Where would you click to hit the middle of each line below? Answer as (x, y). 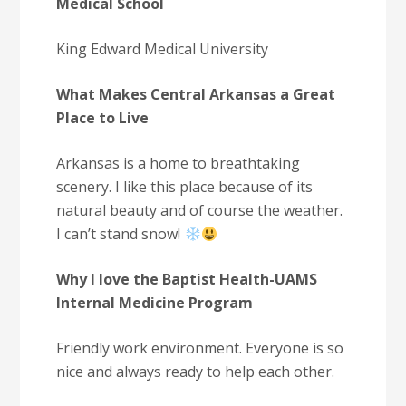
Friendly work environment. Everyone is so (200, 348)
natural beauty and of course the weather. (200, 210)
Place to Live (103, 118)
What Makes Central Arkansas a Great (196, 94)
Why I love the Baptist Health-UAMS (187, 279)
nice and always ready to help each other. (196, 372)
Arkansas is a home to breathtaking (179, 163)
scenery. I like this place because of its (185, 187)
